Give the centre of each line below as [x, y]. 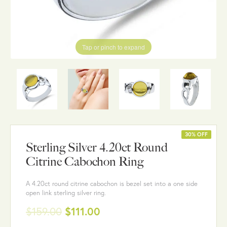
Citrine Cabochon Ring [85, 161]
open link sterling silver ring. [66, 192]
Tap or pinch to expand [113, 47]
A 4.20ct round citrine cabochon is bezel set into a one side [112, 183]
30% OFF [196, 134]
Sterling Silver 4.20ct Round [97, 147]
